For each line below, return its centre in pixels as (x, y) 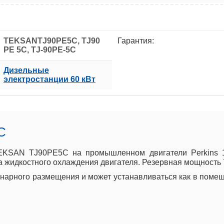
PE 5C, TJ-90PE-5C (40, 49)
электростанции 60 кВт (49, 79)
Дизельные (26, 70)
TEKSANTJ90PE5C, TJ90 (52, 40)
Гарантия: (136, 40)
